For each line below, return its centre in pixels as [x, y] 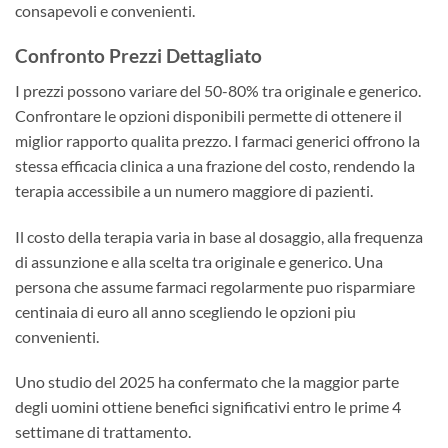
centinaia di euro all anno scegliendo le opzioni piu [185, 311]
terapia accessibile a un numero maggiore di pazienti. [194, 190]
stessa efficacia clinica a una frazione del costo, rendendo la [215, 165]
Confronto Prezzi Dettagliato [138, 56]
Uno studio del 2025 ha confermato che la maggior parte [207, 382]
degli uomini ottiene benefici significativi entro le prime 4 [208, 407]
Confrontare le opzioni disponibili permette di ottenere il [208, 115]
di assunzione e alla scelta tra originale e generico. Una [199, 261]
